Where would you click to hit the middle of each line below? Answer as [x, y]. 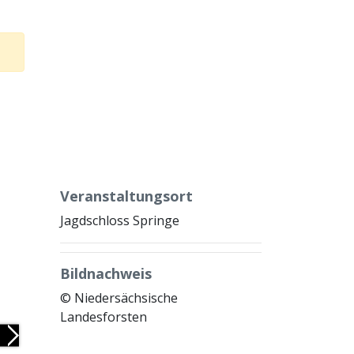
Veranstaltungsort [126, 196]
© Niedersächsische [119, 298]
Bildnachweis [106, 273]
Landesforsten [104, 317]
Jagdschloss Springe [120, 220]
